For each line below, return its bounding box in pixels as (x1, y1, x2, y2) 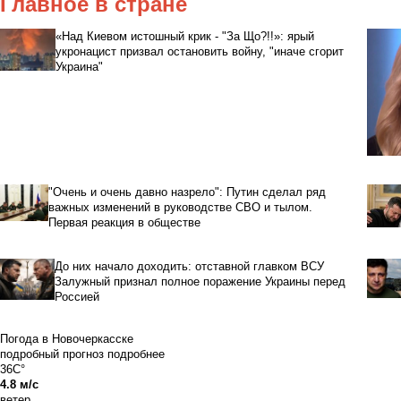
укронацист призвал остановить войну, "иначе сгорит (55, 44, 344, 58)
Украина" (55, 59, 103, 73)
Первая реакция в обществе (48, 215, 201, 229)
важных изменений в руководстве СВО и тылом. (48, 200, 313, 214)
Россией (54, 289, 99, 303)
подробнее (107, 346, 165, 361)
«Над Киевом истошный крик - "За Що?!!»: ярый (55, 29, 314, 43)
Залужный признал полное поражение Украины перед (54, 274, 346, 288)
